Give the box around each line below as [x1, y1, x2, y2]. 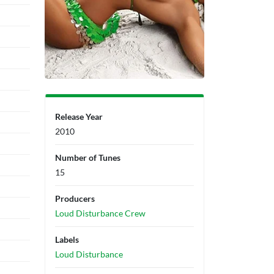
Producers [55, 193, 95, 204]
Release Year [55, 111, 103, 122]
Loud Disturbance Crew [55, 208, 146, 218]
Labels [55, 234, 79, 245]
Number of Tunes [55, 152, 120, 163]
